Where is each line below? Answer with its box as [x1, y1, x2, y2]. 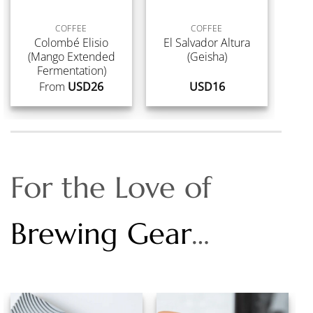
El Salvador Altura [163, 34, 250, 50]
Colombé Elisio [34, 34, 108, 50]
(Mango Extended [27, 48, 115, 64]
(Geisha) [187, 48, 227, 64]
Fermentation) [36, 62, 106, 78]
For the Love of [10, 169, 211, 207]
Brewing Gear [10, 215, 191, 253]
